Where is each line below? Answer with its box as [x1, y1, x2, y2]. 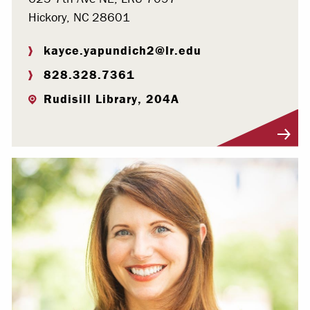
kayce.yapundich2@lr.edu [44, 42, 201, 58]
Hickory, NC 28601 [28, 8, 130, 25]
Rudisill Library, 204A [44, 90, 179, 107]
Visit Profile [28, 131, 81, 145]
